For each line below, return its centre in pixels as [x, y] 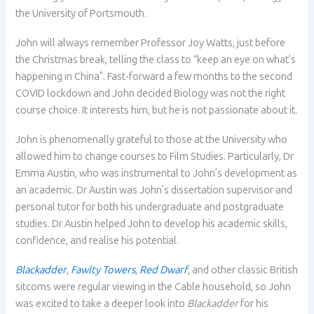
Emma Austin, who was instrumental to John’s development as [157, 173]
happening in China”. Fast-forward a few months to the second [154, 76]
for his [254, 304]
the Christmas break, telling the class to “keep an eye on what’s [156, 59]
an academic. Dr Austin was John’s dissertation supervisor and [154, 190]
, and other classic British [243, 270]
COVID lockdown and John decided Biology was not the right [151, 93]
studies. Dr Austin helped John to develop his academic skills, [152, 224]
